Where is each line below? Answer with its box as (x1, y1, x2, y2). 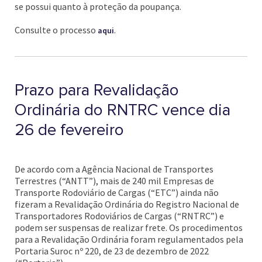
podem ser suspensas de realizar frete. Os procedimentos (15, 222, 243, 233)
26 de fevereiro (15, 120, 124, 140)
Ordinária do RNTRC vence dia (15, 100, 230, 120)
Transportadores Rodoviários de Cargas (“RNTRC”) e (15, 210, 224, 222)
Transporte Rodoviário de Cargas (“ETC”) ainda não (15, 187, 219, 198)
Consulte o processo (15, 24, 98, 36)
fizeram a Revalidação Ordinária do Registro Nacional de (15, 198, 239, 210)
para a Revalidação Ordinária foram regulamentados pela (15, 233, 243, 245)
